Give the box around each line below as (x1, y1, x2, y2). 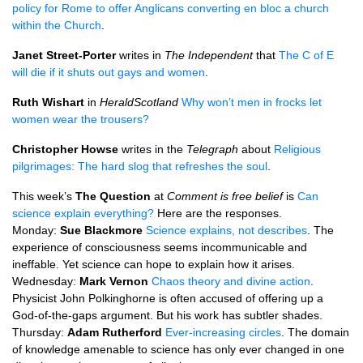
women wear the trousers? (12, 113, 149, 126)
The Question (75, 190, 151, 203)
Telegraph (186, 143, 238, 156)
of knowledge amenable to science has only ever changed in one (12, 343, 344, 356)
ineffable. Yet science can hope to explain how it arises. (12, 258, 295, 271)
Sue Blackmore (60, 224, 143, 237)
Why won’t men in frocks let (181, 96, 322, 109)
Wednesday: (12, 275, 79, 288)
